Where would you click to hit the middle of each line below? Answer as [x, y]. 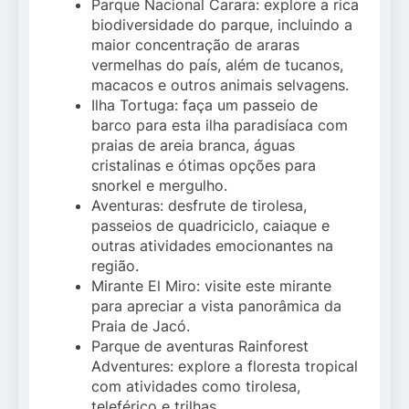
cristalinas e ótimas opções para [204, 166]
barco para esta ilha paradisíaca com [220, 126]
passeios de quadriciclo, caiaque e [210, 226]
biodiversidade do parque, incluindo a [222, 25]
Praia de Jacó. [141, 326]
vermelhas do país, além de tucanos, [217, 65]
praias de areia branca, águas [193, 146]
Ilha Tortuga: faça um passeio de [204, 105]
